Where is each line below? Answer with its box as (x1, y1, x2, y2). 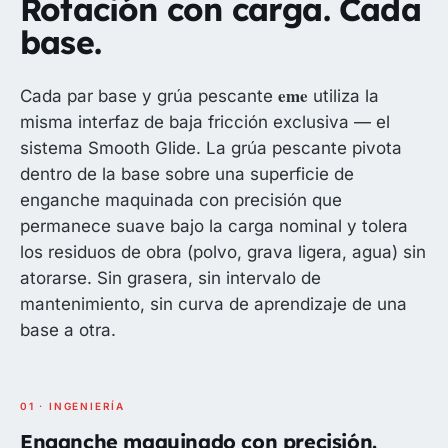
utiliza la (307, 86, 379, 107)
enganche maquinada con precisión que (20, 190, 342, 211)
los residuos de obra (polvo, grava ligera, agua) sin (20, 242, 426, 263)
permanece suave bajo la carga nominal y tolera (20, 216, 408, 237)
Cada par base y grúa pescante (20, 86, 278, 107)
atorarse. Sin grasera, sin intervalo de (20, 268, 321, 289)
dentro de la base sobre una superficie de (20, 164, 354, 185)
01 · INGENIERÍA (20, 400, 125, 413)
